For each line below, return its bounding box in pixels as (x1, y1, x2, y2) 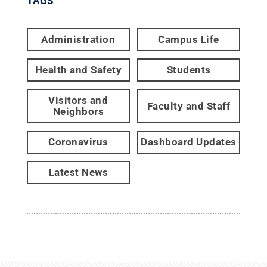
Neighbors (52, 105, 104, 117)
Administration (41, 33, 116, 45)
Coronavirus (48, 136, 108, 148)
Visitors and (48, 94, 108, 106)
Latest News (48, 166, 108, 178)
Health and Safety (35, 64, 122, 76)
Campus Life (158, 33, 219, 45)
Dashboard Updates (141, 136, 237, 148)
